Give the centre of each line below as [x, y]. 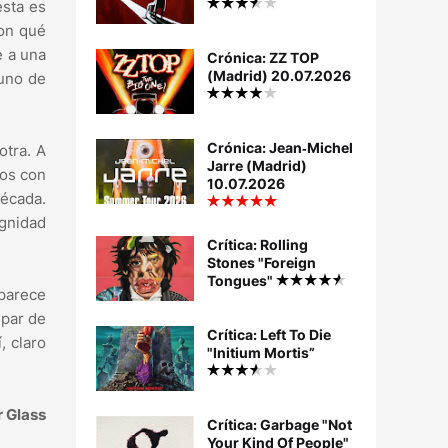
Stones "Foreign [261, 263]
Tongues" [241, 281]
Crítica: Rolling [257, 245]
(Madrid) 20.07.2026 [279, 76]
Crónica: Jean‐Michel [280, 148]
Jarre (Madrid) [257, 166]
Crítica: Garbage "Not [279, 425]
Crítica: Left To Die [269, 335]
